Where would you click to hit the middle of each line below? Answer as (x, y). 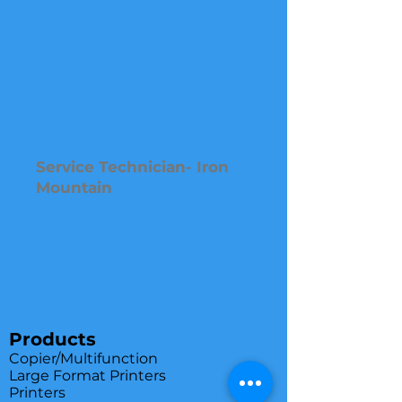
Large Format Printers (87, 376)
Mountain (74, 188)
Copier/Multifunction (83, 358)
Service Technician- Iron (132, 167)
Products (52, 339)
